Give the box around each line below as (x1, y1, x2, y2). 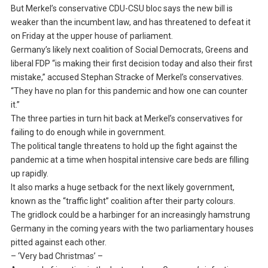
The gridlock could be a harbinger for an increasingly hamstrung (10, 210, 250, 220)
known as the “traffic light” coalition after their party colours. (10, 196, 235, 206)
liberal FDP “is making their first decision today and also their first (10, 59, 252, 69)
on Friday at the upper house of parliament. (10, 31, 173, 41)
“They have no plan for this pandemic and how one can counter (10, 86, 248, 96)
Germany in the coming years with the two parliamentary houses (10, 224, 254, 234)
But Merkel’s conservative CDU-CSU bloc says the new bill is (10, 4, 233, 14)
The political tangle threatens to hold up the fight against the (10, 141, 237, 151)
